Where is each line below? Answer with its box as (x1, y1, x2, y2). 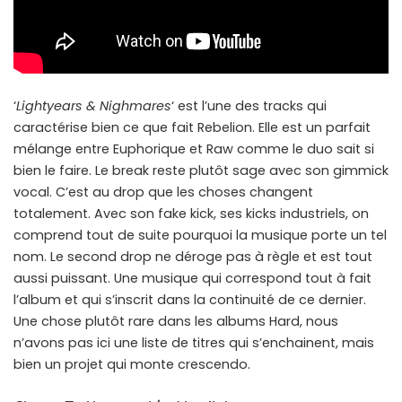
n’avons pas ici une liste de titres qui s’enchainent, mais (13, 334, 374, 353)
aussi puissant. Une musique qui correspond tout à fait (13, 269, 371, 288)
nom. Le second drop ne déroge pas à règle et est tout (13, 248, 372, 267)
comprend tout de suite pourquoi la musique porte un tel (13, 226, 387, 245)
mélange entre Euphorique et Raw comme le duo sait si (13, 140, 374, 159)
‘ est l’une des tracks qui (171, 97, 327, 116)
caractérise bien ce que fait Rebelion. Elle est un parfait (13, 118, 371, 137)
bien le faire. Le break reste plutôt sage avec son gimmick (13, 162, 389, 180)
